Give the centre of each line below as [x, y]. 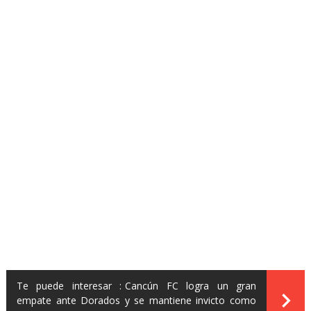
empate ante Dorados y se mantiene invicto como [136, 301]
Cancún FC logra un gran [191, 286]
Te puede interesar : [69, 286]
